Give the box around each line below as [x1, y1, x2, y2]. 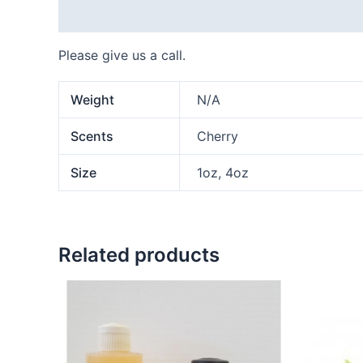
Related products [58, 242, 220, 267]
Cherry [197, 127, 239, 144]
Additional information [149, 6, 290, 23]
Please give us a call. [58, 46, 186, 63]
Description [58, 6, 132, 23]
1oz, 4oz [197, 164, 250, 181]
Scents [70, 127, 114, 144]
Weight [70, 91, 115, 108]
